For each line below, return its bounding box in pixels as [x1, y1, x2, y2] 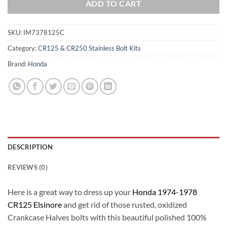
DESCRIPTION [8, 143, 53, 152]
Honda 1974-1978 [132, 187, 197, 197]
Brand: [8, 60, 28, 68]
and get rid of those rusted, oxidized [62, 200, 187, 210]
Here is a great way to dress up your [8, 187, 132, 197]
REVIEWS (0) [8, 163, 48, 172]
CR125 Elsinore [8, 200, 62, 210]
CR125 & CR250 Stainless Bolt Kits [38, 44, 141, 53]
